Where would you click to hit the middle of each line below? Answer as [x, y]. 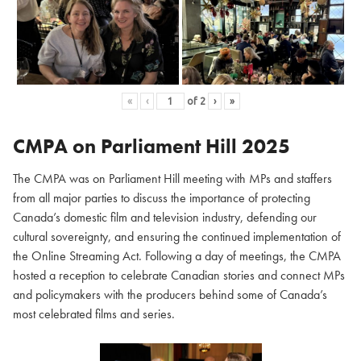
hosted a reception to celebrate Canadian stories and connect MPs [179, 276]
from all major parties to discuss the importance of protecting [162, 198]
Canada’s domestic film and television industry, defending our [165, 218]
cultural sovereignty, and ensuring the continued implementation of [177, 237]
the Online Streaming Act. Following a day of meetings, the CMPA [177, 256]
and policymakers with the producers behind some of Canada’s [170, 295]
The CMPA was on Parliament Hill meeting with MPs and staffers [172, 179]
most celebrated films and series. [94, 314]
